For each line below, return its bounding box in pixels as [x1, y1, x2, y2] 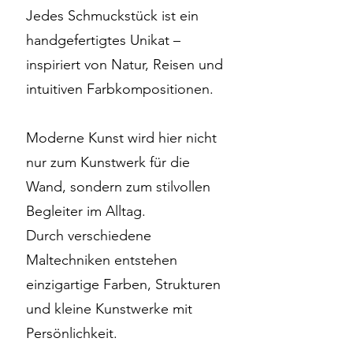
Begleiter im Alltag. [26, 203, 146, 220]
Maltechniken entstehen [26, 251, 177, 269]
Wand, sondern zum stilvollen [26, 178, 210, 195]
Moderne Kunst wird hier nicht [26, 129, 217, 147]
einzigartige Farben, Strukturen [26, 276, 221, 293]
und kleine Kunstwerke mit [26, 300, 192, 318]
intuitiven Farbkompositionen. [26, 80, 214, 98]
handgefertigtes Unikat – [26, 32, 180, 49]
